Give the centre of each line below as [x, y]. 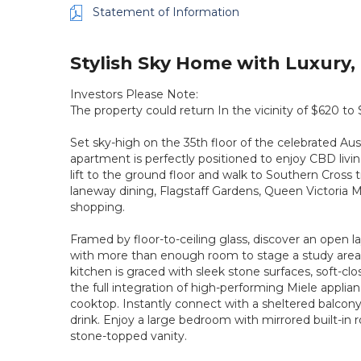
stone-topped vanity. [129, 336]
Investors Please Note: [134, 94]
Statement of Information [166, 12]
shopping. [98, 207]
